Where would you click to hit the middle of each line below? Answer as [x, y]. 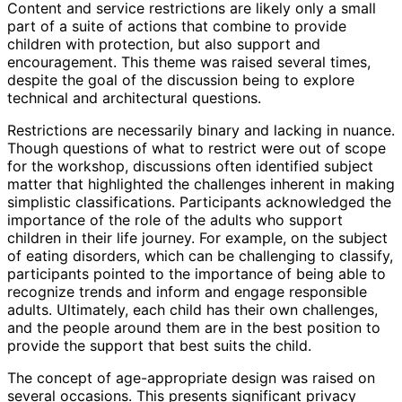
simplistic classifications [89, 201]
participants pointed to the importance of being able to [197, 273]
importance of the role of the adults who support [175, 219]
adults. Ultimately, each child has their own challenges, [192, 309]
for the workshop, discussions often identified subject [190, 166]
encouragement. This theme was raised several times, [189, 61]
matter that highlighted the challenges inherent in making [201, 184]
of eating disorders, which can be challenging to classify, [200, 255]
